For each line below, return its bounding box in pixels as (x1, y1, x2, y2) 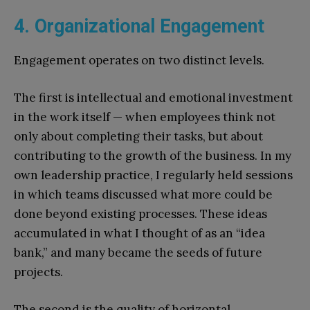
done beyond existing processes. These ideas (14, 206, 267, 221)
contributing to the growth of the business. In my (14, 147, 291, 163)
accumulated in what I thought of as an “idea (14, 225, 265, 241)
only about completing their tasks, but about (14, 128, 263, 144)
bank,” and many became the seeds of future (14, 244, 262, 260)
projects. (14, 264, 63, 280)
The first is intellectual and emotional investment (14, 89, 293, 105)
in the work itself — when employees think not (14, 109, 275, 125)
